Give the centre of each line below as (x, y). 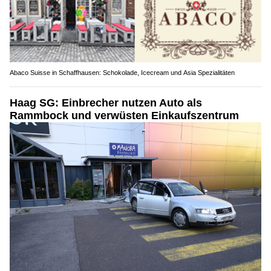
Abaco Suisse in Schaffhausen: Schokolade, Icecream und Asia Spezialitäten (122, 73)
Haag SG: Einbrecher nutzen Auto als (106, 103)
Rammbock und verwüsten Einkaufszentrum (124, 116)
